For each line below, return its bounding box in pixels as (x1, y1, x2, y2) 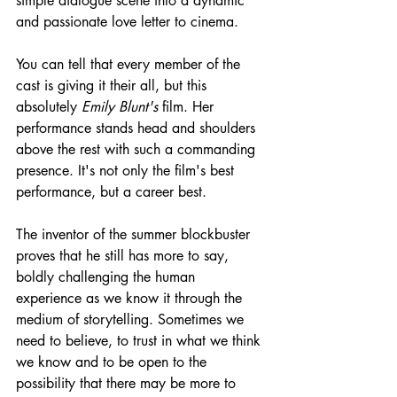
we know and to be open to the (16, 352, 211, 371)
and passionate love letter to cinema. (16, 12, 238, 31)
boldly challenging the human (16, 267, 199, 286)
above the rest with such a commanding (16, 139, 260, 159)
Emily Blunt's (82, 97, 158, 116)
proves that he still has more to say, (16, 245, 233, 265)
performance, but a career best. (16, 182, 206, 201)
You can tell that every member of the (16, 54, 245, 74)
